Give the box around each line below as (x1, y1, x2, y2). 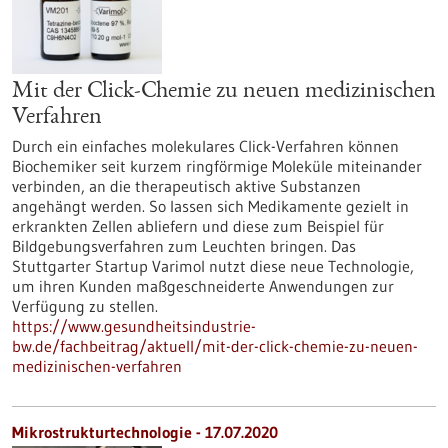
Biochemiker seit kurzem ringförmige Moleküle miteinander (12, 156, 422, 176)
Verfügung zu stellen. (12, 296, 158, 316)
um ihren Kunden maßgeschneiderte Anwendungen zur (12, 276, 394, 296)
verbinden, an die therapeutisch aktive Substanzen (12, 176, 361, 196)
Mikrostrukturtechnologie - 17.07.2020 (12, 422, 278, 442)
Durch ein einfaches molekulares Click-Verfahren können (12, 136, 399, 156)
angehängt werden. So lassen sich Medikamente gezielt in (12, 196, 409, 216)
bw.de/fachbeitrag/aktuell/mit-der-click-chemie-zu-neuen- (12, 336, 418, 356)
